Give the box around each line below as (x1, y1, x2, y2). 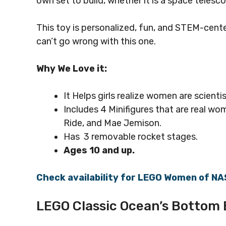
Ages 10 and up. (64, 144, 135, 156)
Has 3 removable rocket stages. (64, 131, 198, 142)
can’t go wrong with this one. (36, 35, 156, 47)
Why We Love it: (36, 63, 107, 74)
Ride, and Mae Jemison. (64, 117, 161, 129)
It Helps (64, 90, 96, 101)
